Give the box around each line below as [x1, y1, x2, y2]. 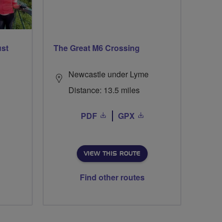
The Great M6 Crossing [54, 42, 140, 54]
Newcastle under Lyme [68, 68, 149, 80]
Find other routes [79, 171, 145, 183]
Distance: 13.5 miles [68, 84, 140, 96]
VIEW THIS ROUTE [83, 151, 140, 157]
